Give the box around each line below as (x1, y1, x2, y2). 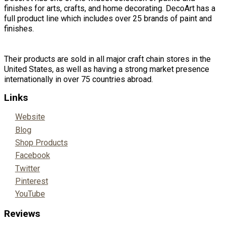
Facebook (15, 150, 50, 161)
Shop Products (15, 137, 68, 147)
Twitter (15, 163, 40, 173)
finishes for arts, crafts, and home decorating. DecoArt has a (4, 3, 215, 13)
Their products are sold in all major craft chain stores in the (4, 54, 211, 64)
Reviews (4, 207, 40, 219)
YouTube (15, 189, 45, 199)
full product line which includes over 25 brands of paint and (4, 13, 212, 23)
